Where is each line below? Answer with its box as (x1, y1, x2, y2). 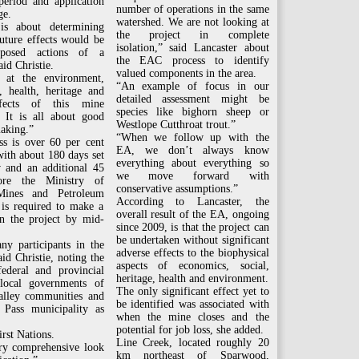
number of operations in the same (115, 3, 269, 15)
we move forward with (115, 170, 269, 182)
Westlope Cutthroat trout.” (115, 119, 236, 131)
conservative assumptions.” (115, 183, 238, 195)
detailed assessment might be (115, 93, 269, 105)
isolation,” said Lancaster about (115, 42, 269, 54)
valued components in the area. (115, 67, 256, 79)
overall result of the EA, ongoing (115, 208, 269, 220)
